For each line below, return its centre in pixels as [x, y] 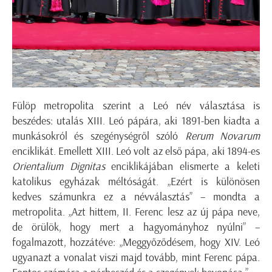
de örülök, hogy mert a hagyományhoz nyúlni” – [136, 227]
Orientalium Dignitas [59, 166]
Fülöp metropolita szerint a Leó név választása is [136, 105]
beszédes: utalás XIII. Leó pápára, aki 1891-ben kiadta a [136, 121]
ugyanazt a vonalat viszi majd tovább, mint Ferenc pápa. [136, 257]
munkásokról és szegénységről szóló [99, 136]
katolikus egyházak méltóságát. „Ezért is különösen [136, 181]
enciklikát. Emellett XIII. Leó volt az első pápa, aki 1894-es [136, 151]
